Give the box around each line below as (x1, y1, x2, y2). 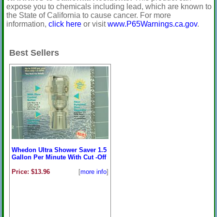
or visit (81, 20, 108, 28)
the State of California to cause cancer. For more (6, 11, 171, 19)
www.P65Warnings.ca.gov (107, 20, 197, 28)
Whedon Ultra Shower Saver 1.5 (11, 146, 107, 154)
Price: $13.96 (11, 168, 50, 175)
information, (6, 20, 48, 28)
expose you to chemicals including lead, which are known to (6, 2, 212, 11)
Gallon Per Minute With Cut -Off (11, 154, 106, 161)
